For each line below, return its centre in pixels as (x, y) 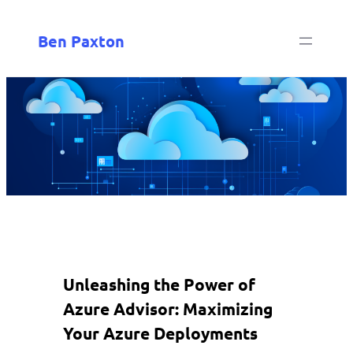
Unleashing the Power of (159, 284)
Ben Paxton (81, 41)
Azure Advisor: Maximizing (168, 309)
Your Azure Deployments (160, 333)
